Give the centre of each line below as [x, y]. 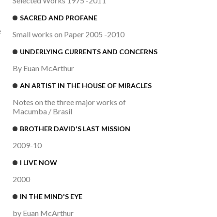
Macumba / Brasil [42, 111]
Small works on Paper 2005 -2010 [69, 34]
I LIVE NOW [39, 163]
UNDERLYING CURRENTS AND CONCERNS [89, 52]
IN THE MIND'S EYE [51, 197]
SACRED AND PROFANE [59, 18]
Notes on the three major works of [69, 102]
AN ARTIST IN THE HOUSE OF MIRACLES [86, 86]
